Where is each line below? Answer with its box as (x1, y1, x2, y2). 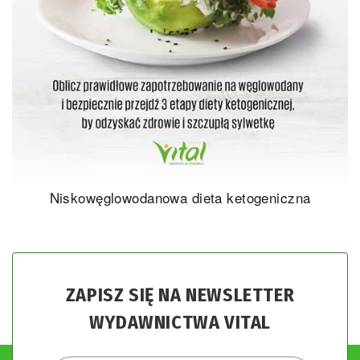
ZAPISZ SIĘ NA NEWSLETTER (65, 284, 295, 307)
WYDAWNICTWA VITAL (88, 311, 272, 334)
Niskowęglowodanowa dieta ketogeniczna (49, 187, 311, 208)
